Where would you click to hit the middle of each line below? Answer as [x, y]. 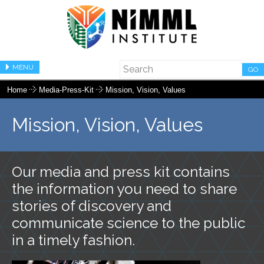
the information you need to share [124, 189]
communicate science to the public [128, 223]
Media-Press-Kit [67, 90]
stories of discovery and [92, 206]
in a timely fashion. [73, 240]
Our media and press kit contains [121, 171]
